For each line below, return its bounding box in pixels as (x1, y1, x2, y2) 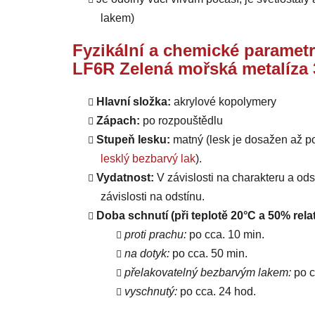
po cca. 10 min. (186, 229, 264, 241)
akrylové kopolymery (171, 96, 276, 108)
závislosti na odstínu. (101, 191, 205, 203)
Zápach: (96, 115, 140, 127)
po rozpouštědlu (140, 115, 223, 127)
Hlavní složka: (96, 96, 171, 108)
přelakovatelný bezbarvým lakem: (124, 266, 291, 279)
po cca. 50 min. (169, 247, 247, 260)
